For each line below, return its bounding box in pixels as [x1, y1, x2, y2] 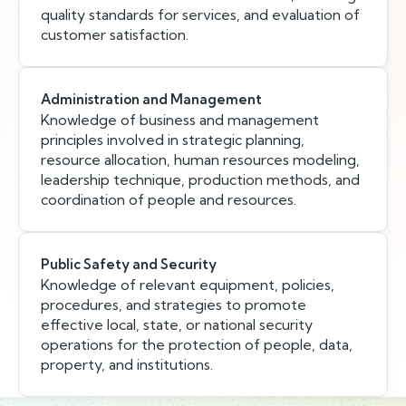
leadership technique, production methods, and [41, 170, 360, 188]
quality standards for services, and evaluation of [41, 5, 360, 24]
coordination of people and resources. [41, 190, 296, 208]
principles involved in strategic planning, [41, 130, 304, 149]
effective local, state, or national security [41, 315, 313, 333]
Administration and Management [41, 91, 262, 108]
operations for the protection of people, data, [41, 335, 353, 353]
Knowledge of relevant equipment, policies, [41, 275, 334, 294]
